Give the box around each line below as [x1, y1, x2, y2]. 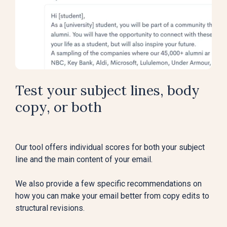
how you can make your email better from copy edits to [15, 191, 209, 201]
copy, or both [15, 98, 102, 116]
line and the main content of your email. [15, 154, 155, 164]
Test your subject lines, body [15, 81, 200, 99]
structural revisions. [15, 203, 85, 213]
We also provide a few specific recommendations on [15, 178, 202, 188]
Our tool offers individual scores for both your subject [15, 142, 205, 152]
